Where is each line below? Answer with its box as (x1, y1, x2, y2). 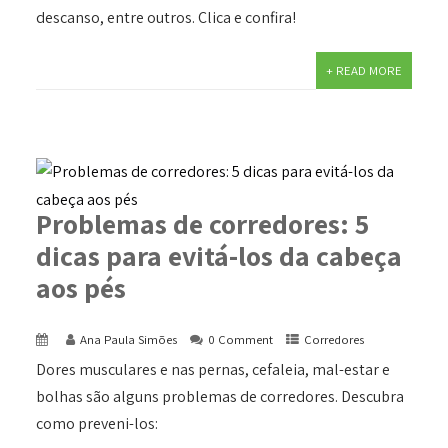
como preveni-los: (35, 412, 158, 434)
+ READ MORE (326, 62, 403, 80)
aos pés (35, 268, 126, 306)
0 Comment (207, 330, 273, 348)
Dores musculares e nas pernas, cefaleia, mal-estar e (35, 358, 390, 380)
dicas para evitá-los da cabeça (35, 236, 402, 274)
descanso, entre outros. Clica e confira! (35, 7, 296, 29)
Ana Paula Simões (79, 330, 177, 348)
